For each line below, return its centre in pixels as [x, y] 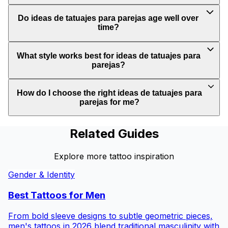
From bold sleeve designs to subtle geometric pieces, [110, 216]
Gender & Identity [41, 175]
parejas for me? [109, 102]
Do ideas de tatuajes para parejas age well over [108, 18]
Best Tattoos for [47, 195]
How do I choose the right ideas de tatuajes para [109, 93]
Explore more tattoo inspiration [114, 156]
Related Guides [114, 134]
